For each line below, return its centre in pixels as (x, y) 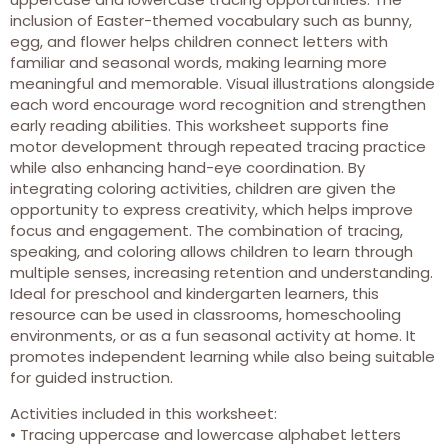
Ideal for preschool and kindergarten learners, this (194, 294)
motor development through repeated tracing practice (218, 147)
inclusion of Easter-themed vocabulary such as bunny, (211, 21)
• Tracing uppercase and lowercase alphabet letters (205, 434)
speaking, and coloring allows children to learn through (211, 252)
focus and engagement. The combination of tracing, (206, 231)
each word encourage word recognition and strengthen (218, 105)
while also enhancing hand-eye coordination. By (187, 168)
